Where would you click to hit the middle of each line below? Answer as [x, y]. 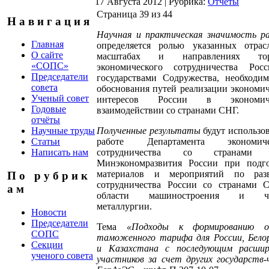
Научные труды [63, 131]
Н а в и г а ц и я [48, 21]
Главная [47, 44]
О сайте [47, 55]
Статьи [46, 142]
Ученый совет [60, 98]
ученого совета [62, 255]
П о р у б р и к [47, 176]
